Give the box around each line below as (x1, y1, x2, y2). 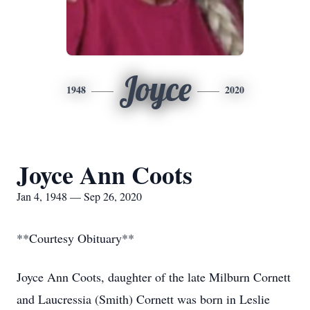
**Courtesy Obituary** (17, 230, 134, 246)
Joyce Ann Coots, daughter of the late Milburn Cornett (17, 268, 291, 285)
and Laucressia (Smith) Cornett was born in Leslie (17, 291, 270, 307)
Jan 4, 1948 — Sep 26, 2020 (17, 189, 142, 203)
